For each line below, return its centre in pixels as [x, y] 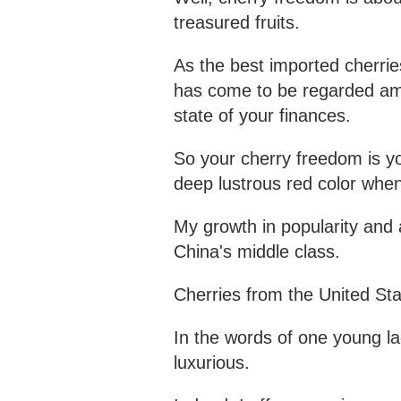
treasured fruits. [239, 23]
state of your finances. [262, 116]
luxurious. [212, 363]
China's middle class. [257, 252]
